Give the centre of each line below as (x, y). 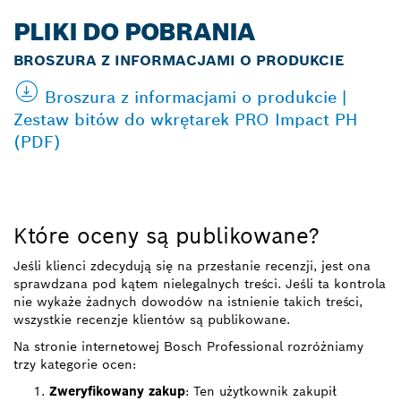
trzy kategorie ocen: (75, 365)
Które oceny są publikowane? (166, 236)
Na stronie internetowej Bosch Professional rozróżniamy (188, 347)
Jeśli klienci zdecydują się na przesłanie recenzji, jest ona (192, 266)
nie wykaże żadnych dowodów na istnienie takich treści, (188, 302)
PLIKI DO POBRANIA (134, 32)
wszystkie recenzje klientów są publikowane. (152, 320)
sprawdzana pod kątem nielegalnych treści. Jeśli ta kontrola (200, 284)
